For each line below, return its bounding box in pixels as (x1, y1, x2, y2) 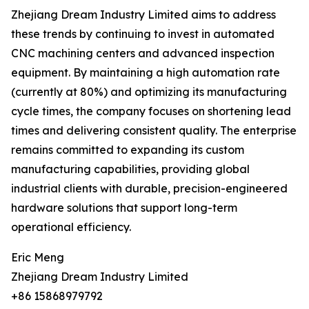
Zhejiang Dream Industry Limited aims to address (11, 8, 276, 22)
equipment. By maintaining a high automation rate (11, 66, 280, 80)
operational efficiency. (11, 220, 131, 235)
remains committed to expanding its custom (11, 143, 244, 157)
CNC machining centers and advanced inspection (11, 46, 275, 61)
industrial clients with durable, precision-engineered (11, 181, 288, 196)
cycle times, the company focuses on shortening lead (11, 104, 291, 119)
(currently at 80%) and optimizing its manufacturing (11, 85, 287, 99)
